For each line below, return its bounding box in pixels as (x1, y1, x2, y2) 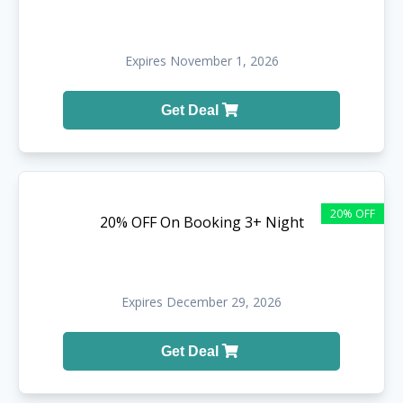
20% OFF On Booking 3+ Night (99, 211, 304, 232)
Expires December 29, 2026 (121, 292, 282, 310)
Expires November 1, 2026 (124, 51, 279, 69)
